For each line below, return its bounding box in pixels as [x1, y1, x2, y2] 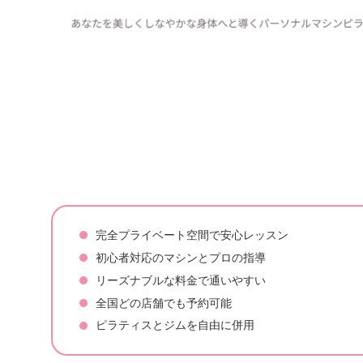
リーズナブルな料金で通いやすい [95, 273, 266, 287]
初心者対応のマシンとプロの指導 [95, 250, 266, 264]
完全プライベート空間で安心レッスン [95, 228, 288, 241]
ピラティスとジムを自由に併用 [95, 318, 254, 332]
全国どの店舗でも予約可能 [95, 296, 232, 310]
